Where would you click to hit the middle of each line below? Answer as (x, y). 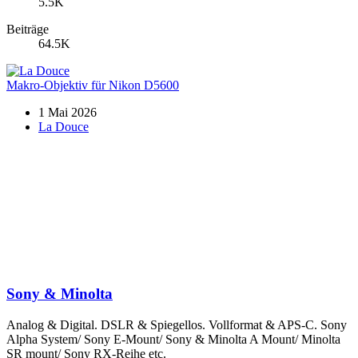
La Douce (64, 127)
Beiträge (28, 30)
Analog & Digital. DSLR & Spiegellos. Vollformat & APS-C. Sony (177, 324)
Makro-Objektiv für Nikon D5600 (93, 86)
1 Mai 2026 (68, 113)
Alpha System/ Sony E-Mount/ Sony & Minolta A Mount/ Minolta (173, 339)
